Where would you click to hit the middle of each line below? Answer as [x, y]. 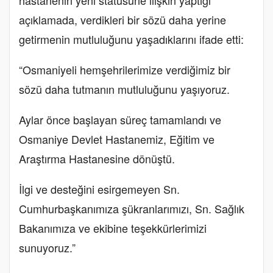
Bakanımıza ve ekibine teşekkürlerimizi [113, 228]
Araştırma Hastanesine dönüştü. [97, 158]
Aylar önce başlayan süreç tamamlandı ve [120, 119]
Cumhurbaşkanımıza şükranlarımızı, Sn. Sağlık [132, 208]
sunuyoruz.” [47, 247]
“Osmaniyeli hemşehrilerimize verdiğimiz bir [125, 69]
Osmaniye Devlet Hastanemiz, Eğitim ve [117, 139]
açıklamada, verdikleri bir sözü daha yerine [122, 19]
